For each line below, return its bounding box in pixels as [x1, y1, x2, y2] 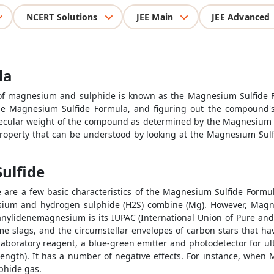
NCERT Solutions [26, 10, 98, 23]
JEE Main [136, 10, 174, 23]
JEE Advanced [212, 10, 270, 23]
